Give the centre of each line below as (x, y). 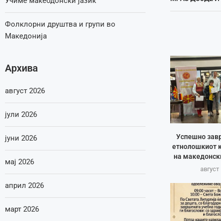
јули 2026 (21, 114)
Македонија (26, 36)
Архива (21, 68)
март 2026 (22, 209)
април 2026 (24, 185)
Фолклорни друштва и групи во (60, 24)
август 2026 (25, 91)
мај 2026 (19, 162)
